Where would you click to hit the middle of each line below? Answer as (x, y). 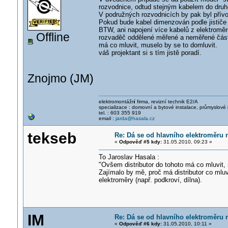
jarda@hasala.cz (135, 118)
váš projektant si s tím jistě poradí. (151, 53)
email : (107, 118)
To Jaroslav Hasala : (129, 157)
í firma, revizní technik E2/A (166, 102)
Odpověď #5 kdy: (140, 142)
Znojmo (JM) (60, 78)
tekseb (52, 138)
